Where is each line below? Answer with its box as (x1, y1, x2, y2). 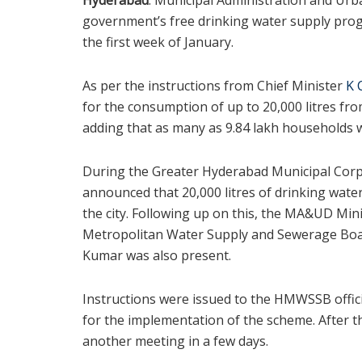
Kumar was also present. (82, 246, 231, 264)
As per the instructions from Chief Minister (82, 76, 343, 95)
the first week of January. (82, 32, 234, 51)
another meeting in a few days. (82, 331, 268, 350)
